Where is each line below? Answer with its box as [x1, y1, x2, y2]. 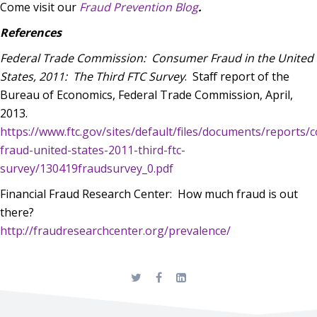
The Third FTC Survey [73, 68, 185, 84]
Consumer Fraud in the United [151, 50, 313, 66]
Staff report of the [192, 68, 289, 84]
